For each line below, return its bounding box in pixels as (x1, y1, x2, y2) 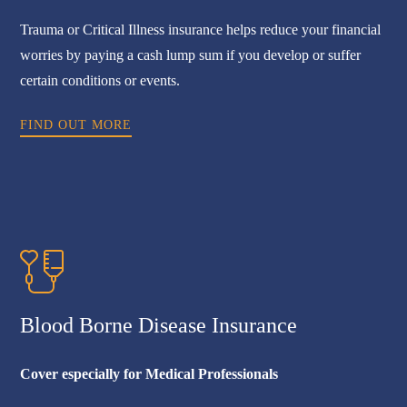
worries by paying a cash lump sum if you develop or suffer (20, 46, 362, 63)
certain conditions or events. (20, 72, 181, 88)
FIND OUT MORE (20, 117, 133, 132)
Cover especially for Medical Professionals (20, 365, 279, 382)
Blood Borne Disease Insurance (20, 313, 298, 337)
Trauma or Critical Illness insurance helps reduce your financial (20, 21, 382, 37)
